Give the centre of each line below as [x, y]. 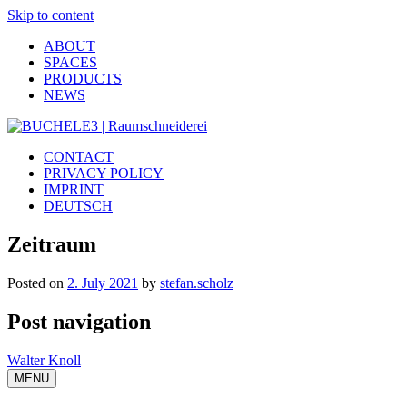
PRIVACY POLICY [104, 173]
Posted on [37, 283]
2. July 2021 [103, 283]
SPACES [70, 62]
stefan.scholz [197, 283]
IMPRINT [74, 189]
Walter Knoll [44, 360]
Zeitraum [52, 244]
